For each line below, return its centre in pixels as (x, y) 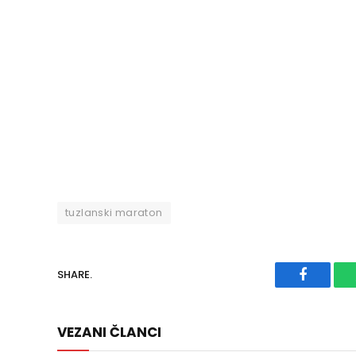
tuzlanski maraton (114, 212)
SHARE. (75, 275)
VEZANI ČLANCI (109, 332)
